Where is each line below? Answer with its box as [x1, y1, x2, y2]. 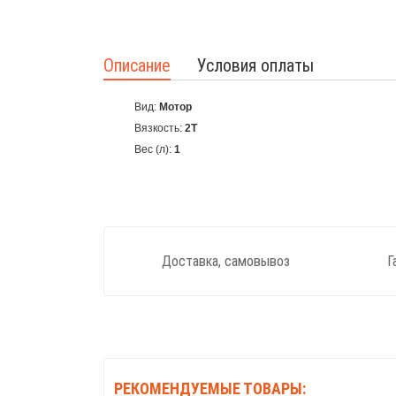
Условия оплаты [197, 55, 314, 76]
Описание [103, 55, 171, 76]
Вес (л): [134, 143, 171, 156]
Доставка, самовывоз [162, 252, 290, 270]
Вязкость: [134, 122, 182, 134]
